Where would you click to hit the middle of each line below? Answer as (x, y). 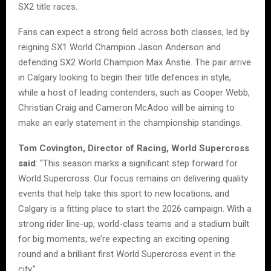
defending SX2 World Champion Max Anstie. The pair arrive (135, 63)
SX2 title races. (48, 7)
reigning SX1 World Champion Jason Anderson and (119, 47)
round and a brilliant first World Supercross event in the (127, 254)
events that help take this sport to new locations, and (124, 194)
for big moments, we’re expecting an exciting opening (124, 239)
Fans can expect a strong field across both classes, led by (134, 32)
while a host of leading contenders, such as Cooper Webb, (134, 93)
